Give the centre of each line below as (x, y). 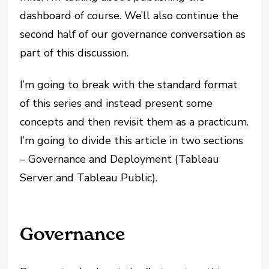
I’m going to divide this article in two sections (132, 141)
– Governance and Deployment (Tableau (120, 159)
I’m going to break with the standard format (129, 85)
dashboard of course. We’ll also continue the (129, 16)
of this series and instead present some (116, 104)
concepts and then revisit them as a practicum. (134, 122)
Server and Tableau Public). (89, 178)
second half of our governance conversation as (133, 35)
